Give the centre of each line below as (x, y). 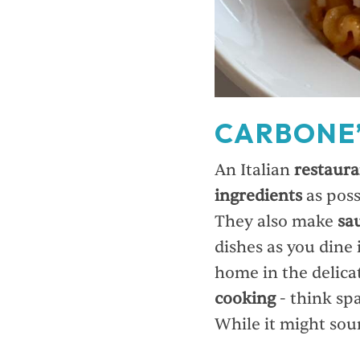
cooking (245, 299)
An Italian (254, 170)
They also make (276, 222)
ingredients (260, 196)
